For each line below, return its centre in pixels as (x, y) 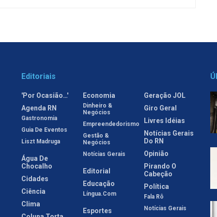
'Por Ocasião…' (45, 95)
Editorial (96, 171)
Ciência (33, 191)
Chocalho (37, 166)
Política (157, 186)
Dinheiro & (97, 105)
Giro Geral (161, 108)
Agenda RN (39, 108)
